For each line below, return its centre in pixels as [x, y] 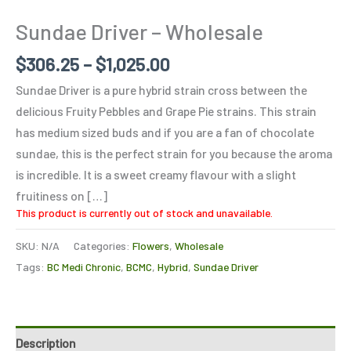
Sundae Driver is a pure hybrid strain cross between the [161, 89]
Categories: [103, 245]
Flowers [151, 245]
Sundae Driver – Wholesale [139, 31]
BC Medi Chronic [84, 266]
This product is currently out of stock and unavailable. [144, 212]
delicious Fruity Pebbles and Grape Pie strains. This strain [166, 110]
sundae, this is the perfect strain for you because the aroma [174, 153]
